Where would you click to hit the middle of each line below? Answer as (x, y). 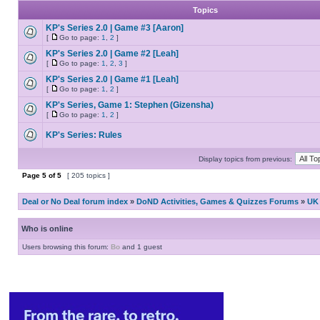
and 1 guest (141, 247)
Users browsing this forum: (66, 247)
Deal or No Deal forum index (75, 201)
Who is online (47, 229)
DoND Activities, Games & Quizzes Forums (217, 201)
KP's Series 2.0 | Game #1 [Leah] (112, 79)
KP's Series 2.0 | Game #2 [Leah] (112, 54)
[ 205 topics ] (89, 175)
